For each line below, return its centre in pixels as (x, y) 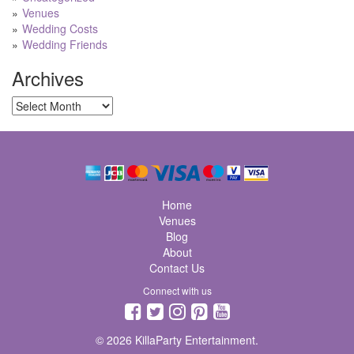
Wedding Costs (60, 29)
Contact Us (177, 267)
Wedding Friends (65, 45)
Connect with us (177, 290)
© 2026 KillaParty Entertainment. (177, 339)
